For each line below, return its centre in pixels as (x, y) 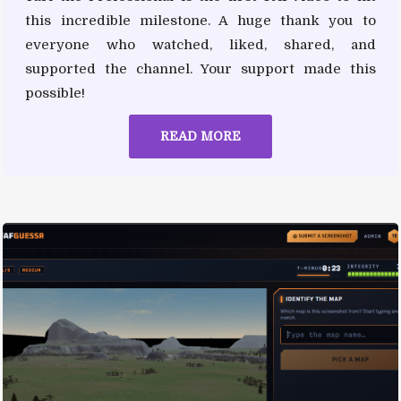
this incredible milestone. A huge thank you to (200, 20)
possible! (55, 93)
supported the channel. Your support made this (200, 68)
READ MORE (200, 136)
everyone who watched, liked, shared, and (200, 44)
